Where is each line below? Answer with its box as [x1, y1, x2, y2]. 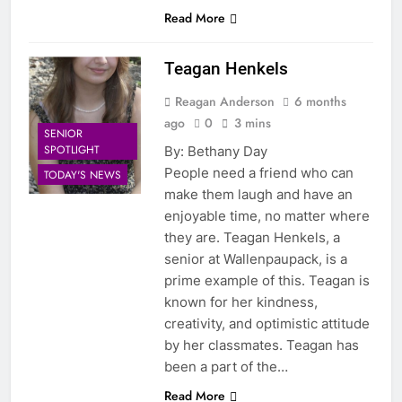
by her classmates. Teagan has [163, 336, 359, 354]
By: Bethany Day [163, 142, 332, 160]
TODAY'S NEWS [44, 167, 121, 184]
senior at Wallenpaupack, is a [163, 249, 347, 267]
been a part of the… [163, 357, 288, 375]
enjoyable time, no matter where [163, 206, 370, 224]
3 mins [233, 113, 271, 132]
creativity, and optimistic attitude [163, 314, 370, 332]
